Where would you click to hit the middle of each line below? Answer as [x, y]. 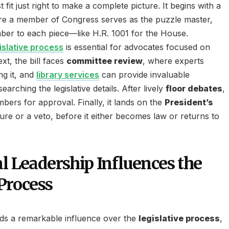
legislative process [179, 218]
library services [68, 75]
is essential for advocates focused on [137, 47]
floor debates [194, 88]
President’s [189, 102]
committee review [105, 61]
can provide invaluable [144, 75]
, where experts [173, 61]
